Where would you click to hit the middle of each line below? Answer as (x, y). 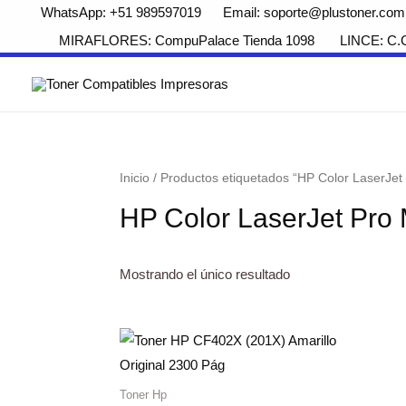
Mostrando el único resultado (205, 274)
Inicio (135, 178)
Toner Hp (143, 395)
